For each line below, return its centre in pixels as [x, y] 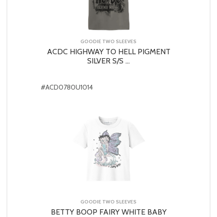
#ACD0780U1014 [67, 87]
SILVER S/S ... [108, 61]
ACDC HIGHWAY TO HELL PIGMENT [108, 51]
